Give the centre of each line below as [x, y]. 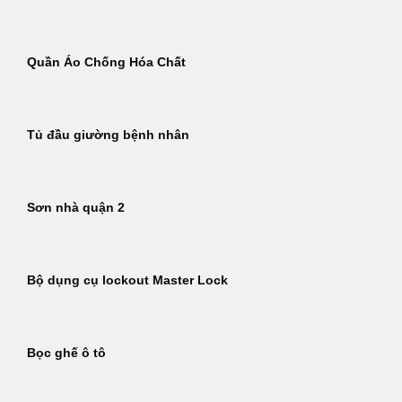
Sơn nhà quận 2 [76, 208]
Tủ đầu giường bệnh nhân [108, 135]
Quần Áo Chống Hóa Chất [106, 63]
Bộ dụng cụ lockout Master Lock [127, 281]
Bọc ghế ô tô [66, 354]
